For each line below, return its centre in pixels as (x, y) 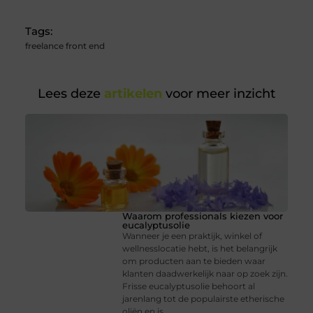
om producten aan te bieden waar (194, 261)
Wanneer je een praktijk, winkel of (192, 236)
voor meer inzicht (219, 94)
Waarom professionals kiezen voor (203, 216)
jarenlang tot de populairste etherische (204, 299)
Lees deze (69, 94)
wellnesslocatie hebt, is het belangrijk (200, 249)
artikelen (131, 94)
